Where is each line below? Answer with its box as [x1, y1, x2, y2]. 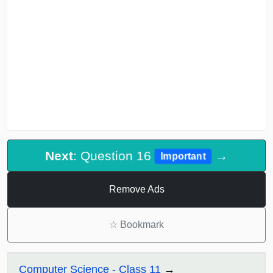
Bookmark [118, 219, 164, 230]
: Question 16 [73, 149, 155, 163]
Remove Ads [108, 184, 165, 195]
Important [160, 151, 206, 162]
